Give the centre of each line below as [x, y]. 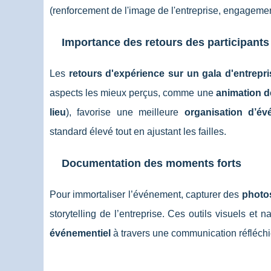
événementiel [80, 233]
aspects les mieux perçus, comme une [133, 93]
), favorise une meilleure [125, 112]
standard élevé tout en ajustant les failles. [138, 132]
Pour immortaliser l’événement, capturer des [146, 194]
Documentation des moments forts [152, 163]
